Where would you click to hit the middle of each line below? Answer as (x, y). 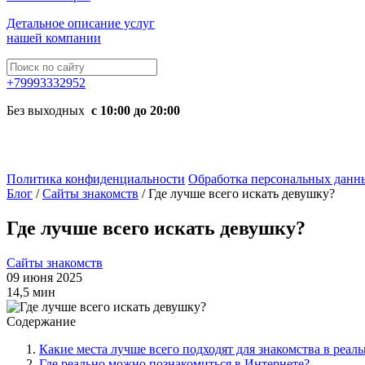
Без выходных (47, 110)
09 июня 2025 (44, 277)
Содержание (41, 321)
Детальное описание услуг (81, 23)
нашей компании (54, 38)
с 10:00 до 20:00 (134, 110)
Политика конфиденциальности (96, 179)
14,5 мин (31, 292)
